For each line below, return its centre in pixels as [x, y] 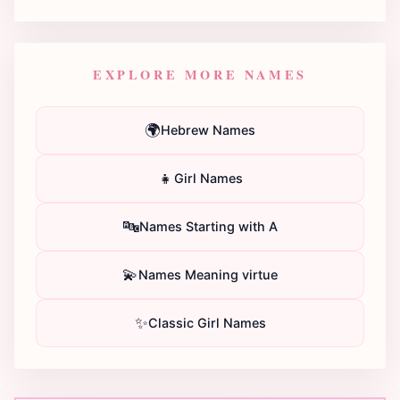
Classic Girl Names [207, 323]
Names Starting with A [208, 227]
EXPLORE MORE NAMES [200, 74]
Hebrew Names [208, 130]
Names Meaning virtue [208, 275]
